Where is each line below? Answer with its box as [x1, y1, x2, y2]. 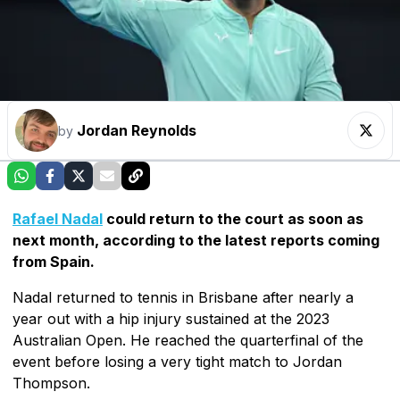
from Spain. [12, 252, 95, 271]
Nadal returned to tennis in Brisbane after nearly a [12, 287, 354, 306]
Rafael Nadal [12, 209, 103, 228]
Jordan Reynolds [77, 121, 196, 139]
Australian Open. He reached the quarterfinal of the [12, 330, 363, 349]
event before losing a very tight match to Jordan [12, 352, 342, 371]
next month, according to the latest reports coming [12, 230, 379, 249]
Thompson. [12, 373, 90, 392]
